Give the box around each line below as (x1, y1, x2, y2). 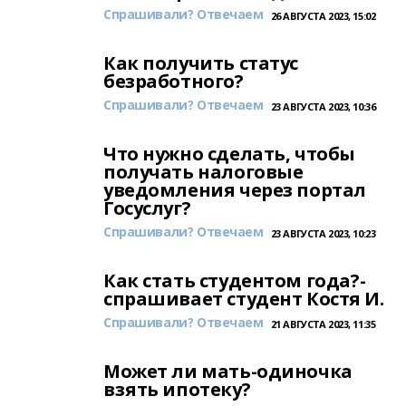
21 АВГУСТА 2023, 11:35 (270, 317, 376, 331)
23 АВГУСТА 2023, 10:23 (270, 227, 376, 240)
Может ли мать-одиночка (103, 359, 353, 383)
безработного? (103, 69, 244, 93)
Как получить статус (103, 51, 299, 75)
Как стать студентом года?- (103, 268, 366, 293)
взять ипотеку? (103, 377, 251, 401)
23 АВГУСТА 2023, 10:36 (270, 100, 376, 113)
